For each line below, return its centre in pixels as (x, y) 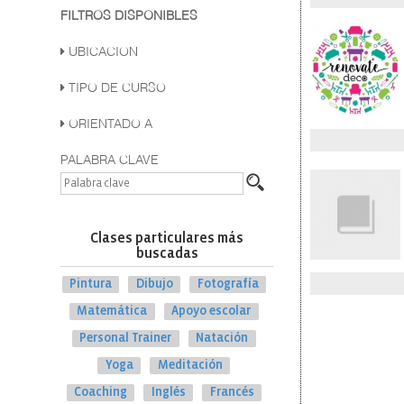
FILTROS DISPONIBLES (129, 16)
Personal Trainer (126, 338)
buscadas (167, 254)
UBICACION (102, 52)
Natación (222, 338)
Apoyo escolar (211, 311)
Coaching (100, 392)
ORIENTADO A (109, 124)
